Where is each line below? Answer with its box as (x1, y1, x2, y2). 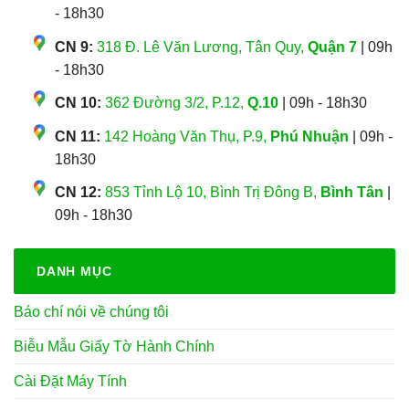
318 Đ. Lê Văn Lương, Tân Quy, (97, 38, 308, 55)
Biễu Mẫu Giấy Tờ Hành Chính (14, 339, 215, 355)
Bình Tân (320, 184, 383, 201)
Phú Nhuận (270, 128, 349, 144)
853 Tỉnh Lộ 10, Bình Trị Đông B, (105, 184, 320, 201)
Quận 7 (308, 38, 357, 55)
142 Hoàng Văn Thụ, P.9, (104, 128, 270, 144)
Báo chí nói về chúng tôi (14, 304, 169, 320)
